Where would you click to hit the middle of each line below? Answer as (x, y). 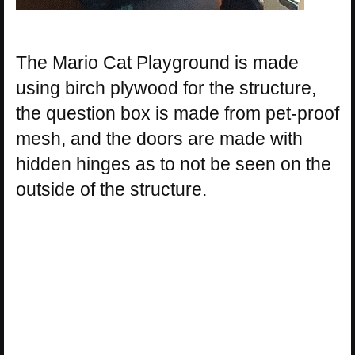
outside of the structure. (111, 190)
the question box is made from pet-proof (177, 114)
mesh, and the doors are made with (159, 139)
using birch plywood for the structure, (166, 88)
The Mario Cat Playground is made (157, 63)
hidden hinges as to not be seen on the (174, 164)
